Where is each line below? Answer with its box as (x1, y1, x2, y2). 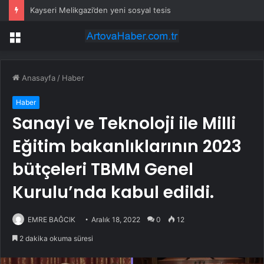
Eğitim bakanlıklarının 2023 (12, 135, 242, 159)
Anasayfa (19, 73, 55, 83)
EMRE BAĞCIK (28, 215, 75, 225)
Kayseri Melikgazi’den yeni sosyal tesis (30, 5, 171, 15)
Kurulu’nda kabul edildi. (12, 181, 214, 204)
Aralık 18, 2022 (91, 215, 140, 225)
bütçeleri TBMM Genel (12, 158, 193, 181)
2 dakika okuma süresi (18, 234, 93, 243)
